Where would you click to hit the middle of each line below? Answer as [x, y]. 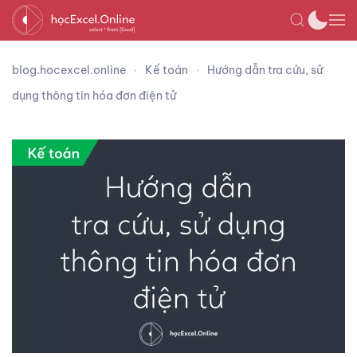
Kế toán [167, 70]
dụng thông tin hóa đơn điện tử [94, 96]
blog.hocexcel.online [69, 70]
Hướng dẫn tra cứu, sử [265, 70]
